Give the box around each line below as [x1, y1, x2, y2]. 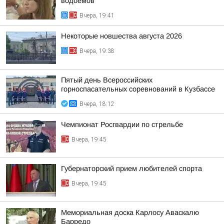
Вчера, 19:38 [79, 47, 114, 54]
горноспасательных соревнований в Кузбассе [61, 85, 215, 93]
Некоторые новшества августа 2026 [61, 32, 182, 40]
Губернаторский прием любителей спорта [61, 164, 202, 172]
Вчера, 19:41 [79, 12, 114, 19]
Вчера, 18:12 [79, 100, 114, 107]
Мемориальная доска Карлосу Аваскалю [61, 208, 199, 216]
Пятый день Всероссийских [61, 76, 152, 84]
